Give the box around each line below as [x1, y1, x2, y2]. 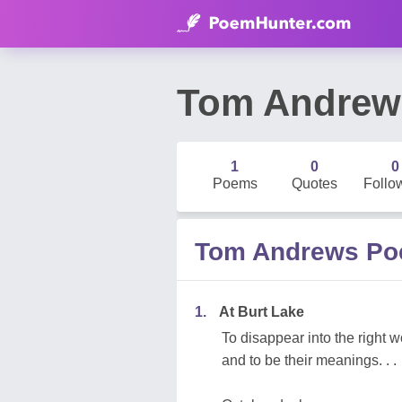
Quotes [292, 176, 338, 191]
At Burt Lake [219, 304, 304, 319]
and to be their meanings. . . [222, 353, 397, 368]
